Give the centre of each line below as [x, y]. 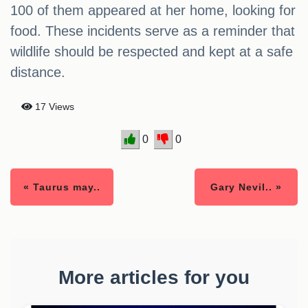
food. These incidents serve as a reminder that [153, 31]
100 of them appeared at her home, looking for [153, 11]
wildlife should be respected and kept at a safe [152, 52]
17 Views [53, 107]
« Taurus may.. [62, 187]
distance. [38, 73]
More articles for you [154, 278]
